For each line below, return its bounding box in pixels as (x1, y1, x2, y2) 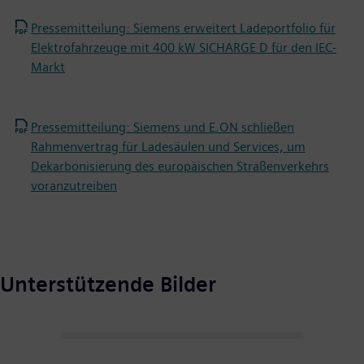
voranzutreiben (31, 178, 117, 194)
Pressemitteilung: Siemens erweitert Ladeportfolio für (31, 20, 336, 37)
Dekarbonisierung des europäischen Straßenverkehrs (31, 158, 329, 175)
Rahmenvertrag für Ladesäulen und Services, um (31, 139, 305, 155)
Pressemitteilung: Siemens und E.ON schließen (31, 119, 294, 136)
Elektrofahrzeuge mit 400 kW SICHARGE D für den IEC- (31, 40, 336, 56)
